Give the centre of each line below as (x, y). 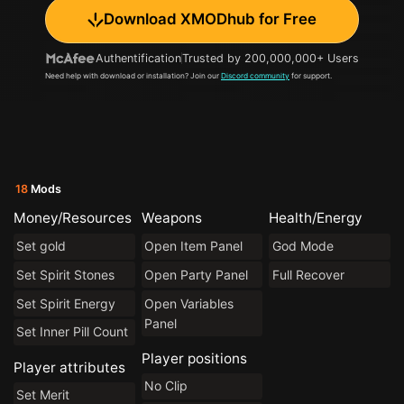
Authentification (138, 59)
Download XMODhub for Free (211, 19)
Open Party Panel (197, 274)
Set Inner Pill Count (73, 332)
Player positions (194, 358)
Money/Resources (72, 218)
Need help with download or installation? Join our (133, 76)
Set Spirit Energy (66, 303)
